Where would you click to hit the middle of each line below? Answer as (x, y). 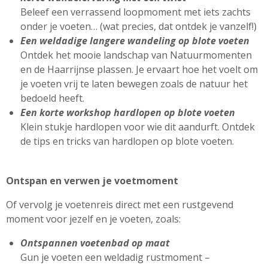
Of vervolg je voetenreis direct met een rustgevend (120, 204)
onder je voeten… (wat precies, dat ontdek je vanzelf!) (138, 26)
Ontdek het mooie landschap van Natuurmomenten (136, 55)
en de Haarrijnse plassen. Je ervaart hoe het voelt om (139, 69)
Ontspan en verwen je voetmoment (92, 180)
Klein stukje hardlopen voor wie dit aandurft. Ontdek (138, 127)
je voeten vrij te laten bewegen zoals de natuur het (134, 83)
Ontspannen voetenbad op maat (95, 243)
